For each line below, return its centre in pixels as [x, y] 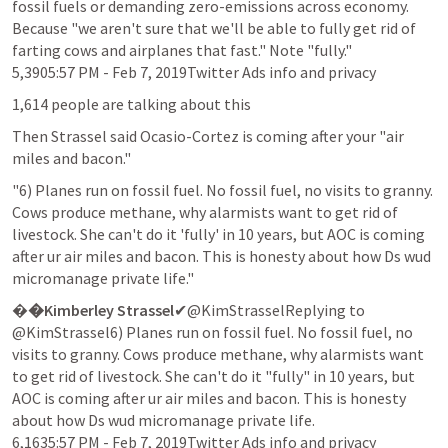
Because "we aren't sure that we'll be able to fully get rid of [214, 27]
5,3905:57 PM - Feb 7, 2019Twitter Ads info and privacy [194, 71]
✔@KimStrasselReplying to [269, 309]
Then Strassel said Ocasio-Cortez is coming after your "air [208, 135]
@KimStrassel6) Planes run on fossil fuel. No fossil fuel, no [212, 331]
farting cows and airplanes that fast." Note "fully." [182, 49]
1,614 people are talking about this [131, 103]
